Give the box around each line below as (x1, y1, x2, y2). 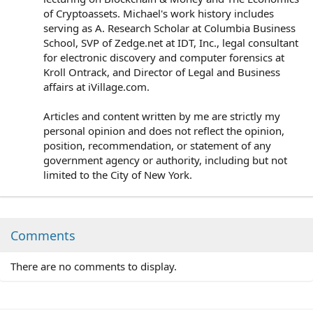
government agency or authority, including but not (43, 152, 287, 167)
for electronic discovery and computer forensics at (43, 50, 284, 64)
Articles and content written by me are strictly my (43, 108, 280, 123)
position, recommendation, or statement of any (43, 138, 271, 152)
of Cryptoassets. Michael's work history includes (43, 6, 274, 20)
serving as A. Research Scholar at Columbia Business (43, 20, 296, 35)
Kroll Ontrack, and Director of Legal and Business (43, 64, 280, 79)
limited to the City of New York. (43, 167, 192, 182)
